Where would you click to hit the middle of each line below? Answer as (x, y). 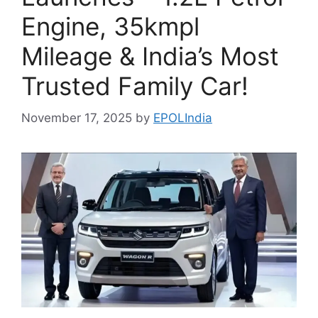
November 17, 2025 (77, 117)
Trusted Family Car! (135, 86)
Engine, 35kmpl (110, 26)
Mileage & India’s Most (150, 56)
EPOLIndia (183, 117)
